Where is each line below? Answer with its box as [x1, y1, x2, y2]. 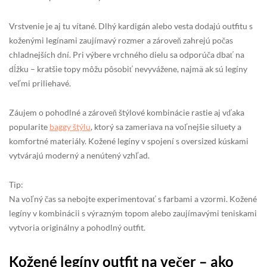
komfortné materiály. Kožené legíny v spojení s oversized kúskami [9, 135, 249, 146]
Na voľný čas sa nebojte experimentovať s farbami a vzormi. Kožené [9, 193, 257, 204]
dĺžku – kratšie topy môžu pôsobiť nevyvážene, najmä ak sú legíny [9, 63, 247, 74]
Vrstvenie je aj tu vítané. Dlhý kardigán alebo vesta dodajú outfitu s [9, 20, 253, 31]
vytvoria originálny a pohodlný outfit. [9, 222, 145, 232]
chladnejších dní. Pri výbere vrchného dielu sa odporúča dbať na [9, 49, 244, 60]
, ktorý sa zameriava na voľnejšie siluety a [91, 121, 241, 132]
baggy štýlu [49, 121, 91, 132]
